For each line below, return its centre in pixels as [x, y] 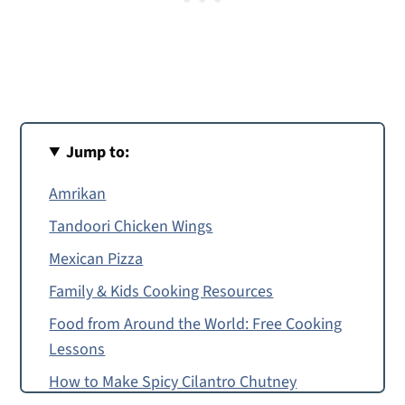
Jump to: [98, 152]
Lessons [77, 349]
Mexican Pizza [96, 259]
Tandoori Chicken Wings [131, 226]
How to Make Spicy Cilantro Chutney [173, 381]
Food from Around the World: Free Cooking [196, 324]
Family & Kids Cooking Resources [161, 291]
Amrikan [78, 193]
